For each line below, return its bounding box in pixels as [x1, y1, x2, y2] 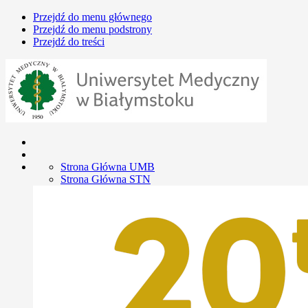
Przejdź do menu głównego [33, 11, 152, 23]
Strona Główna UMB [60, 161, 155, 173]
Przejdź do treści [33, 36, 104, 47]
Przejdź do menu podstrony [33, 23, 152, 35]
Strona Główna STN [60, 173, 151, 185]
